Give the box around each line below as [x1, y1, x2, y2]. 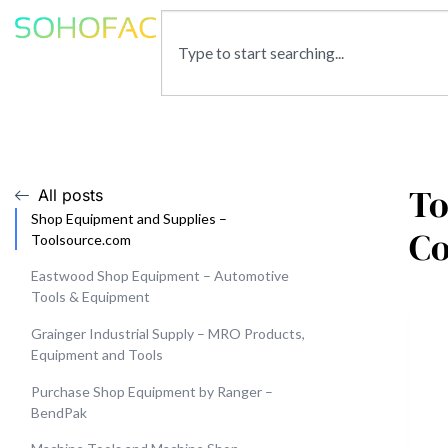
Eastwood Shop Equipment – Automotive [31, 267, 289, 285]
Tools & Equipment [31, 288, 150, 306]
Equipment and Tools [31, 345, 163, 363]
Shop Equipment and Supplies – [31, 209, 227, 227]
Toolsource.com [31, 230, 131, 248]
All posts [37, 184, 103, 205]
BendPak [31, 403, 87, 421]
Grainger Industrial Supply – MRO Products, [31, 324, 305, 342]
